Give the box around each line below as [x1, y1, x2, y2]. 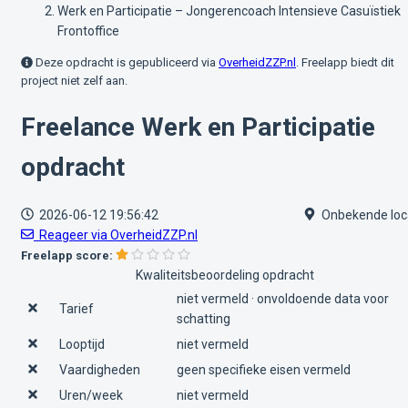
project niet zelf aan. [21, 74, 127, 87]
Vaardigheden [59, 362, 140, 377]
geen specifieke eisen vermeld [177, 362, 351, 377]
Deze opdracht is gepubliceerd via [36, 56, 219, 69]
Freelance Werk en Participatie [21, 111, 375, 142]
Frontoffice [57, 24, 119, 38]
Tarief [59, 301, 94, 316]
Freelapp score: [21, 248, 113, 262]
